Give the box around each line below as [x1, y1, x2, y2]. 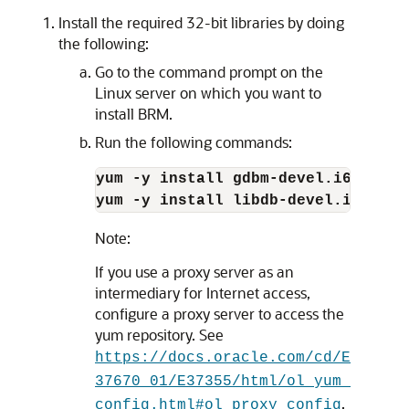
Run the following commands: [95, 132, 292, 152]
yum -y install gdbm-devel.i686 [96, 171, 370, 187]
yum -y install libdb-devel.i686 [96, 193, 379, 209]
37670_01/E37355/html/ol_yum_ [95, 373, 351, 390]
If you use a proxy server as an [95, 262, 294, 281]
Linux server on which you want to [95, 83, 321, 102]
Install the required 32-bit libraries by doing [58, 13, 344, 32]
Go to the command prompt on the [95, 62, 323, 81]
